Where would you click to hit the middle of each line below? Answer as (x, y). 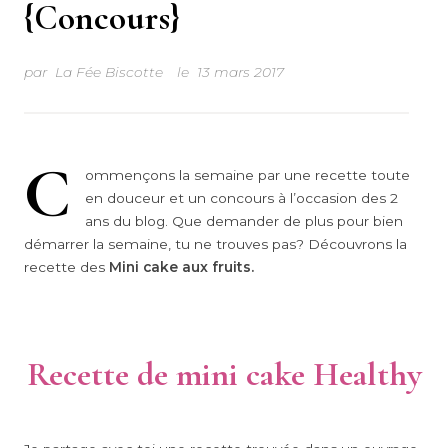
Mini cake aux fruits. (181, 267)
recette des (66, 267)
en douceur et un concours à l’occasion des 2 (241, 198)
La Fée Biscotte (109, 71)
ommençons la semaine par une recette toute (247, 175)
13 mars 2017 (240, 71)
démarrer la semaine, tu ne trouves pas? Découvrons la (215, 244)
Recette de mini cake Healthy (224, 374)
